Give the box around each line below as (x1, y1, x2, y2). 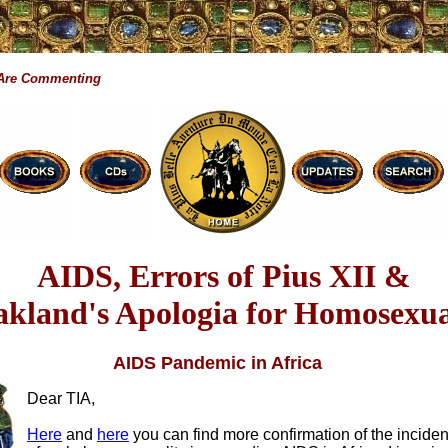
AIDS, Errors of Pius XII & (37, 258, 411, 294)
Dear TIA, (27, 390, 95, 407)
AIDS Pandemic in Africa (113, 353, 322, 373)
